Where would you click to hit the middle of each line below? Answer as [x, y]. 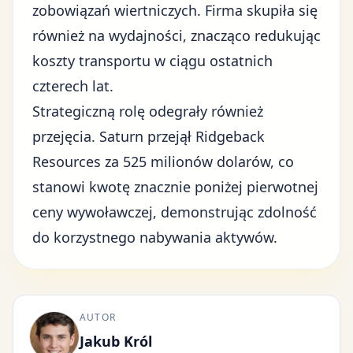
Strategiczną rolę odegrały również [148, 111]
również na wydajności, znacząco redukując [176, 35]
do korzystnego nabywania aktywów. [155, 237]
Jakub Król [116, 341]
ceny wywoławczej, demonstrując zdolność [175, 212]
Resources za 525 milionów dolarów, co [163, 162]
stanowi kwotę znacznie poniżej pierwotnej [175, 187]
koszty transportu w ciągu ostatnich [152, 61]
